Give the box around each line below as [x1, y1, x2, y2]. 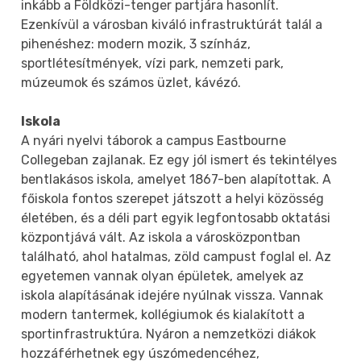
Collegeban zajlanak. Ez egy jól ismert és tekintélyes [21, 151, 338, 168]
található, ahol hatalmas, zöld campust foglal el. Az [21, 248, 332, 264]
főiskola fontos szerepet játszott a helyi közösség [21, 190, 325, 206]
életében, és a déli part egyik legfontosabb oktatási [21, 210, 331, 226]
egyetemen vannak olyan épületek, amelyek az [21, 268, 305, 284]
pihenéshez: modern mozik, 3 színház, [21, 35, 251, 52]
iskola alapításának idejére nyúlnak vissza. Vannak [21, 287, 324, 303]
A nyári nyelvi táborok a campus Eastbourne [21, 132, 287, 148]
